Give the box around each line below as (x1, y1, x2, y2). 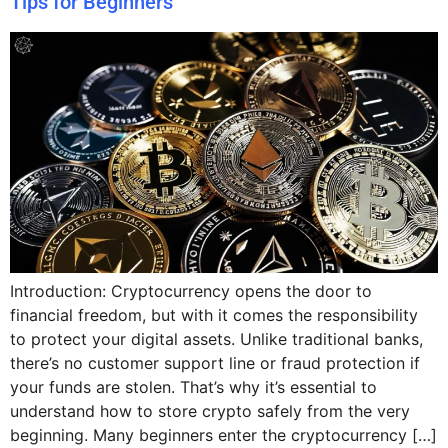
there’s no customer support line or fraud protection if (10, 352, 420, 373)
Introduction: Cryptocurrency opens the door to (10, 280, 372, 301)
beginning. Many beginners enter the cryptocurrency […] (10, 424, 437, 445)
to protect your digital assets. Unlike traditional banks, (10, 328, 423, 349)
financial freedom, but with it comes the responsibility (10, 304, 418, 325)
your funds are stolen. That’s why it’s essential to (10, 376, 377, 397)
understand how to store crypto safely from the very (10, 400, 410, 421)
